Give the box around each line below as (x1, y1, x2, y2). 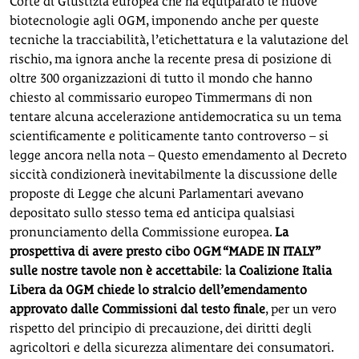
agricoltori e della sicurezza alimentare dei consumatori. (10, 339, 333, 355)
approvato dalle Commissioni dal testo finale (10, 301, 265, 317)
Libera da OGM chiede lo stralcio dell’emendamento (10, 281, 307, 297)
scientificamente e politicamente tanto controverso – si (10, 127, 329, 143)
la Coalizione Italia (225, 262, 332, 278)
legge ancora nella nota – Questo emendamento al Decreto (10, 147, 347, 163)
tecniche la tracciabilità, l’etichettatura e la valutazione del (10, 31, 349, 47)
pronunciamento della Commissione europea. (10, 224, 275, 240)
